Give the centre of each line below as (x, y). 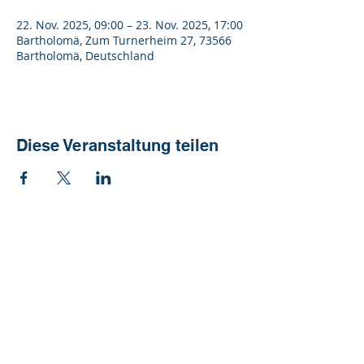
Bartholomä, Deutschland (85, 56)
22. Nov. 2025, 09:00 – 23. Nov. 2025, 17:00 (130, 25)
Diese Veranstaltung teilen (117, 145)
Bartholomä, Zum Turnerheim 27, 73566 (124, 40)
